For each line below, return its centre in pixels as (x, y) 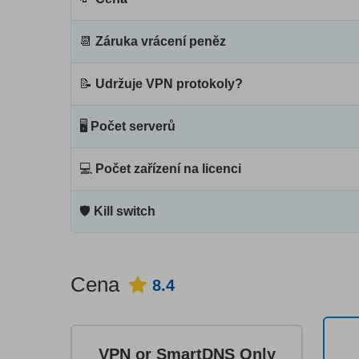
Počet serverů (133, 127)
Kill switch (125, 212)
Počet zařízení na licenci (168, 169)
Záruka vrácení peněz (161, 42)
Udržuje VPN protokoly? (169, 84)
